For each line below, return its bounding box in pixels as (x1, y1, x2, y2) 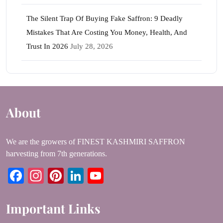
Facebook (24, 166, 86, 185)
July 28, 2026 (70, 42, 113, 50)
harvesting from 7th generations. (6, 149, 107, 158)
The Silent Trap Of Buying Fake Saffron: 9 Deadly (26, 14, 183, 22)
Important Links (6, 200, 101, 217)
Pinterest (64, 166, 119, 185)
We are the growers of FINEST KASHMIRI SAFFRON (6, 137, 185, 146)
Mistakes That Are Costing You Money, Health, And (26, 28, 187, 36)
